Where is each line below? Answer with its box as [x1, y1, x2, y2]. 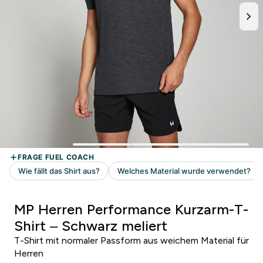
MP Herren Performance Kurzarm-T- [14, 201, 248, 217]
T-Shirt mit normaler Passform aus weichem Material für [14, 235, 249, 245]
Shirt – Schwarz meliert [14, 218, 167, 234]
